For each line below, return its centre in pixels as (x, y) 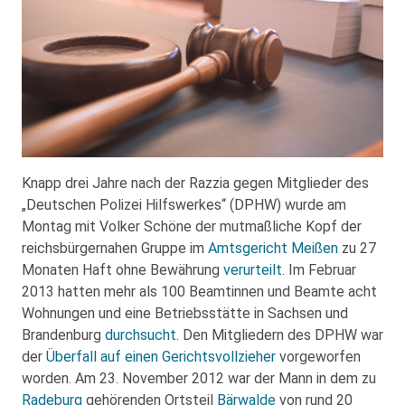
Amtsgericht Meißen (273, 248)
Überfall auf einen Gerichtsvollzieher (161, 356)
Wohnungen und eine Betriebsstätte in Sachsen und (185, 313)
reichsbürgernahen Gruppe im (115, 248)
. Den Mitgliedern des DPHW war (280, 334)
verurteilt (253, 269)
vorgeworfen (318, 356)
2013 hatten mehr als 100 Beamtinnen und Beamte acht (199, 291)
